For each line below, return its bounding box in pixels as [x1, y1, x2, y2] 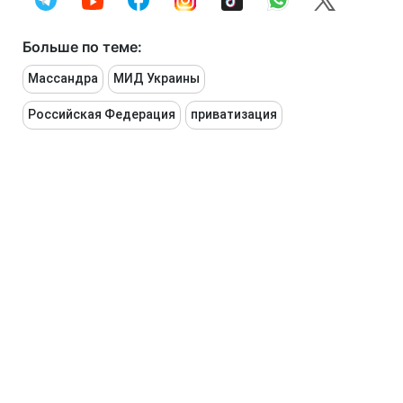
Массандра [28, 71, 98, 86]
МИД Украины [113, 71, 200, 86]
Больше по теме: [22, 38, 142, 57]
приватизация [191, 107, 277, 122]
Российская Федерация [28, 107, 175, 122]
